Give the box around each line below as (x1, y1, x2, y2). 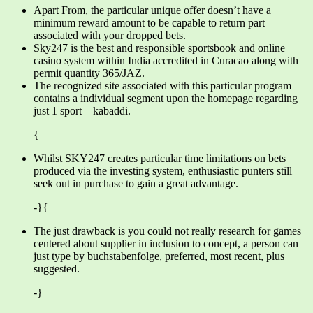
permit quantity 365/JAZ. (34, 66, 145, 79)
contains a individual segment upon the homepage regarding (34, 92, 298, 104)
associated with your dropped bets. (34, 29, 186, 41)
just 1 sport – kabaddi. (34, 104, 131, 117)
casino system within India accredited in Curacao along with (34, 54, 298, 66)
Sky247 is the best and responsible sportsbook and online (34, 41, 285, 54)
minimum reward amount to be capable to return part (34, 16, 265, 29)
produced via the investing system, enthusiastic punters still (34, 164, 292, 177)
